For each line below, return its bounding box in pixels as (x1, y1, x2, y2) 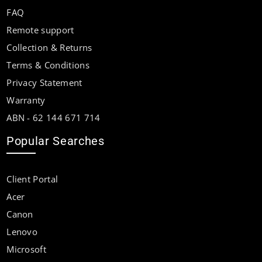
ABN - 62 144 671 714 (6, 111, 101, 123)
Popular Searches (6, 133, 105, 148)
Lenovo (6, 225, 38, 237)
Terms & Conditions (6, 58, 89, 71)
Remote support (6, 23, 74, 36)
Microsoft (6, 243, 47, 255)
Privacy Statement (6, 76, 82, 88)
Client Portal (6, 173, 58, 185)
